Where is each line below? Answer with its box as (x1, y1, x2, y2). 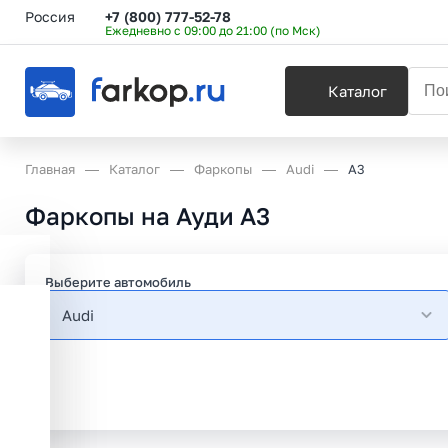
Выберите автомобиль (45, 274, 191, 290)
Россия (25, 7, 75, 25)
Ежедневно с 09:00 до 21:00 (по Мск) (105, 22, 321, 38)
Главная (25, 161, 75, 177)
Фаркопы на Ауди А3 (25, 201, 270, 230)
